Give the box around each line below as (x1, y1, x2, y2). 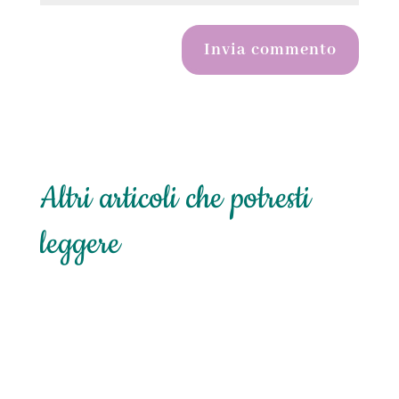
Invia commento (204, 38, 338, 61)
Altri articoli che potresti (39, 176, 311, 220)
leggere (39, 222, 120, 265)
